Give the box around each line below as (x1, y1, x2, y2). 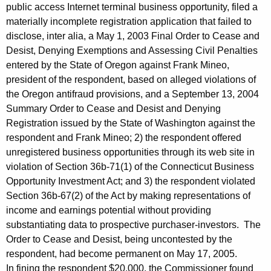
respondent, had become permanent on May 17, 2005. (6, 249, 237, 260)
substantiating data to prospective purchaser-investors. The (6, 220, 261, 230)
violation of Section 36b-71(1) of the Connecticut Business (6, 162, 254, 172)
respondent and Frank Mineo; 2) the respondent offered (6, 132, 241, 143)
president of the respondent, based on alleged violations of (6, 74, 256, 85)
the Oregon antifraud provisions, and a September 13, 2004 (6, 89, 259, 100)
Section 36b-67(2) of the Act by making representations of (6, 191, 250, 201)
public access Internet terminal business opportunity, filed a (6, 2, 258, 13)
